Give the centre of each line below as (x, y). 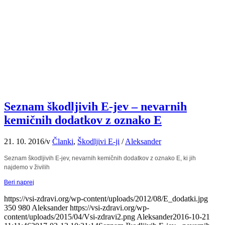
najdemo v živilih (27, 167)
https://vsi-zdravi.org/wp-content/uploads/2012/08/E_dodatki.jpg (106, 199)
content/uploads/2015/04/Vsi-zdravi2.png (70, 217)
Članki (63, 142)
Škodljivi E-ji (98, 142)
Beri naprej (19, 183)
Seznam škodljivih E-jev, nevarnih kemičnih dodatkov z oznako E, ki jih (100, 158)
